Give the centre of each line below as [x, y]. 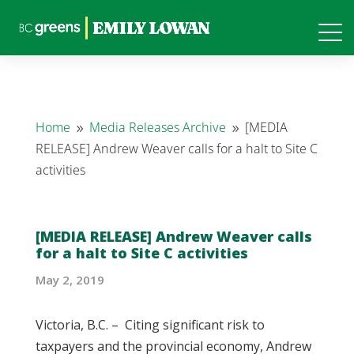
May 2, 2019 [70, 280]
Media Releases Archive [157, 127]
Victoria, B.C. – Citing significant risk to [150, 325]
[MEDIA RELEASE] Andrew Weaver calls [173, 236]
